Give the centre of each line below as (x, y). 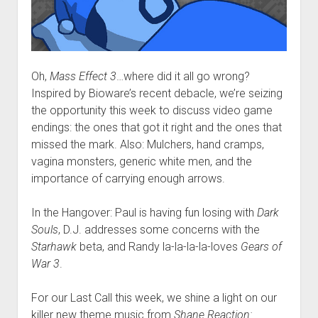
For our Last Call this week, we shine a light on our (154, 298)
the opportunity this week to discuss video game (152, 111)
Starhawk (54, 247)
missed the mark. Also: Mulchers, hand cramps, (147, 145)
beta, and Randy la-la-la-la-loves (158, 247)
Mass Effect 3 (83, 77)
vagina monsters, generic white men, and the (141, 162)
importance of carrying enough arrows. (128, 179)
